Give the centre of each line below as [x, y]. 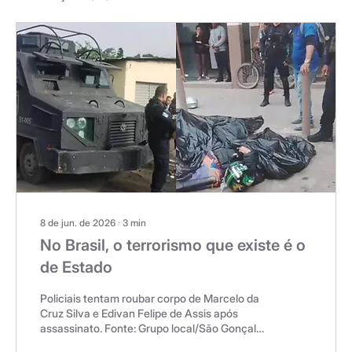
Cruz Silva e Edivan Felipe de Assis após [139, 313]
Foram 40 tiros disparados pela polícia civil [145, 343]
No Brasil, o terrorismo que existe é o [173, 245]
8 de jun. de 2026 [78, 223]
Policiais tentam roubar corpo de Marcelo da [150, 298]
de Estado [76, 267]
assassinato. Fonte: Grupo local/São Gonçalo [151, 328]
